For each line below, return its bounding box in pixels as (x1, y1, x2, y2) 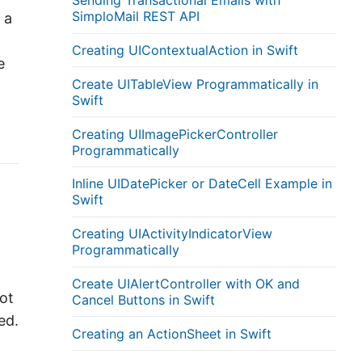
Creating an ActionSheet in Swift (72, 325, 272, 342)
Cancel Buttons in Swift (72, 291, 216, 308)
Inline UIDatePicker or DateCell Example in (72, 175, 333, 192)
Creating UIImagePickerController (72, 125, 279, 142)
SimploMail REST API (72, 8, 200, 25)
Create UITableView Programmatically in (72, 75, 319, 92)
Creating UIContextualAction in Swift (72, 42, 299, 59)
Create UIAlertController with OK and (72, 275, 301, 292)
